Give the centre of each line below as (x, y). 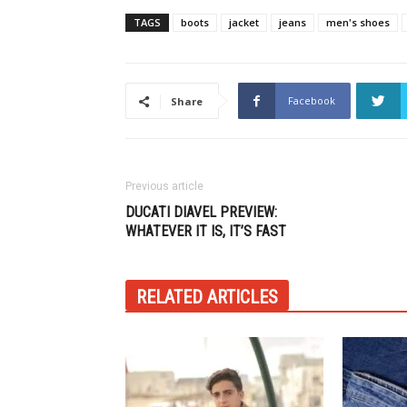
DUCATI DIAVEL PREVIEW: (201, 212)
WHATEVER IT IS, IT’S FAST (206, 231)
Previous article (164, 186)
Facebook (312, 100)
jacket (244, 22)
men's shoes (358, 22)
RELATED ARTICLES (207, 297)
